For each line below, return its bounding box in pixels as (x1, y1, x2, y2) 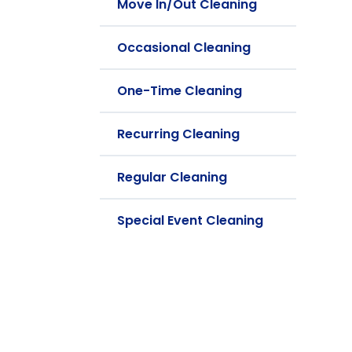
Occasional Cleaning (117, 38, 251, 57)
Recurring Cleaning (117, 125, 240, 143)
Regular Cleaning (117, 168, 227, 186)
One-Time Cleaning (117, 82, 242, 100)
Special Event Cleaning (117, 211, 263, 229)
